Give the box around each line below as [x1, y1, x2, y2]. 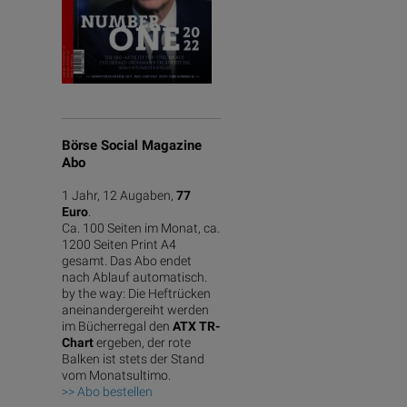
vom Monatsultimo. [62, 367, 172, 383]
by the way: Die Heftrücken [62, 285, 212, 302]
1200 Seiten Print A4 [62, 236, 177, 253]
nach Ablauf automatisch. [62, 269, 208, 285]
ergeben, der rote [94, 334, 192, 351]
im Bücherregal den [62, 318, 174, 334]
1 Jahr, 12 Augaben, [62, 187, 177, 203]
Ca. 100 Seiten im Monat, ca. [62, 220, 221, 236]
